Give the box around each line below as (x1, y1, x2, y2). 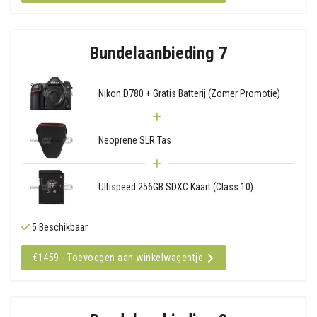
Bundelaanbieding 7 (90, 42, 227, 63)
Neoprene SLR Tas (98, 134, 171, 146)
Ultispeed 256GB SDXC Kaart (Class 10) (98, 180, 253, 192)
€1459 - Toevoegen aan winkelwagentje (33, 251, 203, 263)
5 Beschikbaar (30, 221, 88, 233)
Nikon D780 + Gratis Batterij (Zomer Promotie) (98, 87, 280, 99)
